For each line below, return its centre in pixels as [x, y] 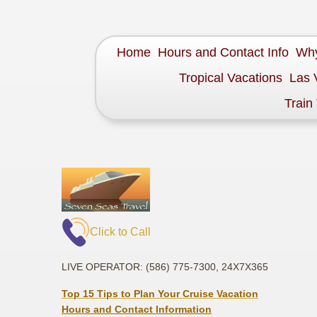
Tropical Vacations [231, 78]
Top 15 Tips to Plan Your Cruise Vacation [160, 294]
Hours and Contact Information [137, 310]
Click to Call [120, 232]
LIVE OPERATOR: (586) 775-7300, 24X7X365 [165, 267]
